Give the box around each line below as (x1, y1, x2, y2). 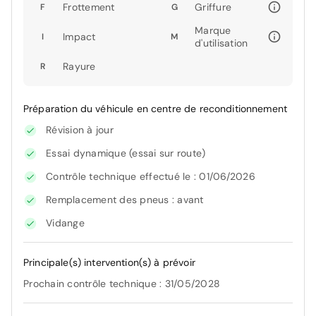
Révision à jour (46, 123, 114, 137)
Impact (63, 30, 96, 44)
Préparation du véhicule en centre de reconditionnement (23, 102, 288, 116)
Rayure (63, 60, 96, 73)
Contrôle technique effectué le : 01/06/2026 (46, 170, 255, 183)
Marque (195, 24, 231, 37)
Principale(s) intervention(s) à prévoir (23, 256, 195, 269)
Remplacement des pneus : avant (46, 193, 204, 207)
